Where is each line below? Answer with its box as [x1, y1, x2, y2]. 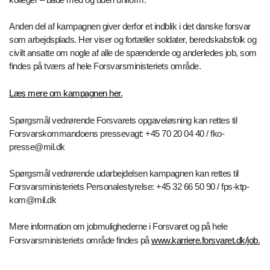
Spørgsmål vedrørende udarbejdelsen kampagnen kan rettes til [9, 168, 239, 179]
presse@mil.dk [9, 142, 65, 152]
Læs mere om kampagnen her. [9, 88, 122, 99]
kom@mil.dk [9, 195, 56, 206]
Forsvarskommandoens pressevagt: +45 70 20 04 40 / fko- [9, 128, 224, 139]
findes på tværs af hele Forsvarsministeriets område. [9, 61, 201, 72]
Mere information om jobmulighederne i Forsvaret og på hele [9, 221, 227, 232]
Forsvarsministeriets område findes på [9, 235, 151, 246]
